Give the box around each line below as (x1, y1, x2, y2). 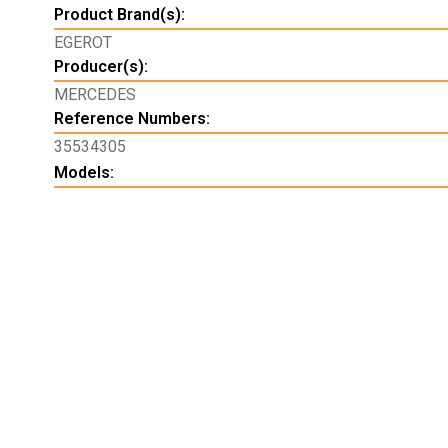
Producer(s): (53, 57, 148, 77)
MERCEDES (53, 85, 136, 105)
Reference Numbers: (53, 109, 210, 129)
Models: (53, 163, 114, 183)
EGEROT (53, 33, 112, 53)
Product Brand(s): (53, 5, 185, 25)
